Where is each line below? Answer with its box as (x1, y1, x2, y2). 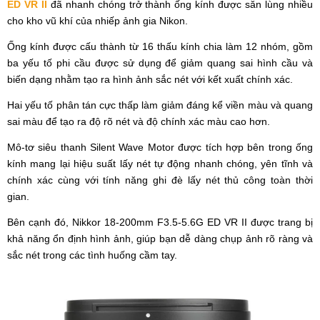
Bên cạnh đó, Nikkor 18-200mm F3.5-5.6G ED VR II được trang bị (7, 216, 313, 229)
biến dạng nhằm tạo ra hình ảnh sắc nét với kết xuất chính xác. (7, 74, 293, 86)
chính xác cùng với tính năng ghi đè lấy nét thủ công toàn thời (7, 174, 313, 186)
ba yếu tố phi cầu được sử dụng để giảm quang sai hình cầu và (7, 57, 313, 69)
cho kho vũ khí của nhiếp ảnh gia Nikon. (7, 15, 188, 27)
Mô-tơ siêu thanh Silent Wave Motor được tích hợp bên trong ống (7, 141, 313, 154)
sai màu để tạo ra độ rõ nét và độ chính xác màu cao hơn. (7, 116, 270, 128)
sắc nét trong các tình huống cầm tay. (7, 249, 180, 261)
